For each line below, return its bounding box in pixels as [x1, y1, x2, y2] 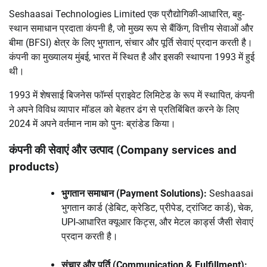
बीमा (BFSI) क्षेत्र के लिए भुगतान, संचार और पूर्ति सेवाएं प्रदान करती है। [9, 36, 253, 48]
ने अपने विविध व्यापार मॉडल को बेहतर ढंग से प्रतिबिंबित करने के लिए [9, 103, 239, 115]
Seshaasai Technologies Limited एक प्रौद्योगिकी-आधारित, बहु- [9, 8, 244, 20]
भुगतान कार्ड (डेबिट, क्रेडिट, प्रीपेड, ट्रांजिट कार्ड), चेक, [61, 202, 253, 214]
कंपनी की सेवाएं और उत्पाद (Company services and [9, 144, 237, 157]
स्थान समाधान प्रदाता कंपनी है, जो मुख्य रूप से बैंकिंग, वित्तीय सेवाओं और [9, 22, 253, 34]
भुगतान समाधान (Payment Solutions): [61, 188, 207, 200]
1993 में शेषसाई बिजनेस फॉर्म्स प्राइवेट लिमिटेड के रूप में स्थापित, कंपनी [9, 89, 254, 101]
